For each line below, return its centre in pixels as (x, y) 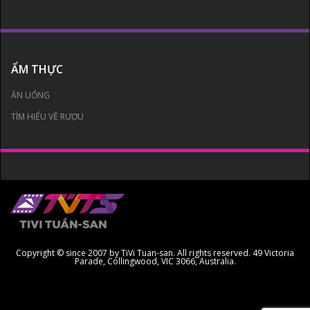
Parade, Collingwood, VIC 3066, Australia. (155, 262)
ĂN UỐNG (30, 95)
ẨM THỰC (37, 70)
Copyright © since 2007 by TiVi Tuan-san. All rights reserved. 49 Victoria (155, 253)
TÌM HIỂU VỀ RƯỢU (47, 117)
